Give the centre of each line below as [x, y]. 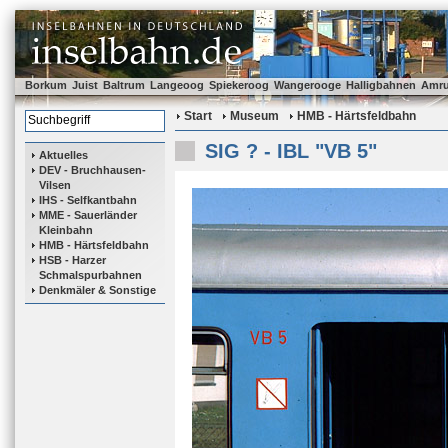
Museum [254, 116]
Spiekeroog [239, 85]
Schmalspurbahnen [90, 275]
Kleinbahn [66, 230]
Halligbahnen [381, 85]
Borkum [46, 85]
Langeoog [177, 85]
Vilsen [55, 185]
